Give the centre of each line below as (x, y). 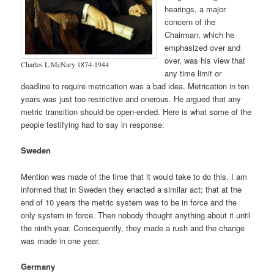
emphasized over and (203, 48)
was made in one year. (61, 240)
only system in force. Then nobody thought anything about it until (136, 215)
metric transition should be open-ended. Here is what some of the (136, 112)
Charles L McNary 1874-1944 (65, 64)
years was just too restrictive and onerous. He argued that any (131, 99)
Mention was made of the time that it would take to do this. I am (134, 176)
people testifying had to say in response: (93, 125)
